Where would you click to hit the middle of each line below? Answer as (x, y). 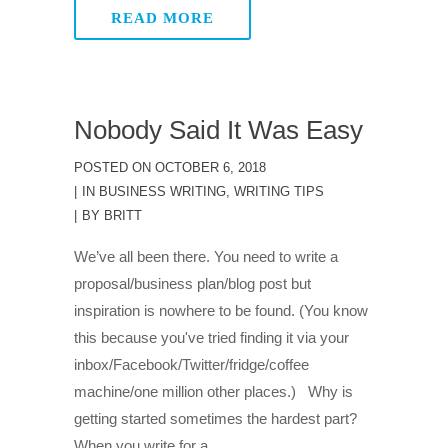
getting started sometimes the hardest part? (219, 418)
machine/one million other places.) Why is (213, 391)
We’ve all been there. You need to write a (206, 256)
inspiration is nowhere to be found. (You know (221, 310)
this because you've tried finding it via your (211, 337)
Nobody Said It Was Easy (218, 130)
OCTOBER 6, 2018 (208, 167)
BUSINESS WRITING (162, 191)
